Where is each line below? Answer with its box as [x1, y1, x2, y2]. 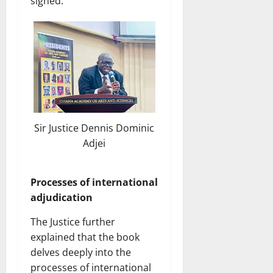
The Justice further [30, 215, 115, 229]
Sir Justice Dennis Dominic [34, 121, 155, 135]
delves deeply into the [30, 246, 131, 260]
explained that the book [30, 230, 140, 244]
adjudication [30, 191, 93, 205]
